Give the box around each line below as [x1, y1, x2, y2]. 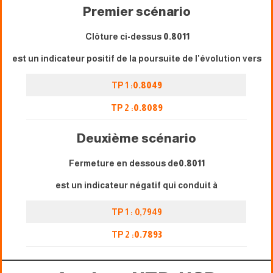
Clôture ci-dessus [83, 31, 163, 41]
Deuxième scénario [77, 131, 196, 145]
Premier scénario [82, 4, 191, 18]
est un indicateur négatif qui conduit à [55, 180, 218, 190]
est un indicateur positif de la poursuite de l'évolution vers [12, 53, 261, 63]
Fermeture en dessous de [68, 158, 179, 168]
